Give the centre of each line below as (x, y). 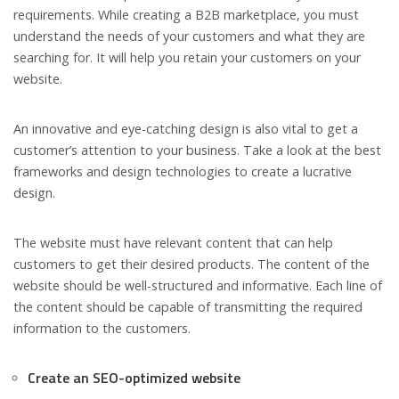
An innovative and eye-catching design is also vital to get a (186, 129)
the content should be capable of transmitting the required (188, 307)
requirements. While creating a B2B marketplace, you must (186, 15)
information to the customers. (102, 329)
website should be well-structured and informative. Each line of (198, 286)
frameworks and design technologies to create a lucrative (183, 172)
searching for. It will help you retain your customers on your (187, 58)
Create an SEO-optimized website (134, 378)
